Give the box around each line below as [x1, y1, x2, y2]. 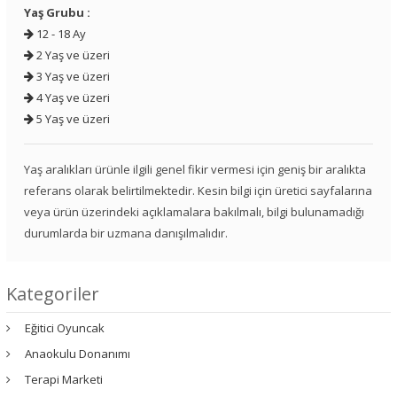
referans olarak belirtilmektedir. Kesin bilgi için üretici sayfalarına [24, 183, 372, 199]
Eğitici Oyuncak [25, 320, 105, 337]
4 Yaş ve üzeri [34, 90, 110, 106]
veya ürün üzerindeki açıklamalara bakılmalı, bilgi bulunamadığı [24, 204, 364, 221]
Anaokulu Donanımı [25, 346, 130, 362]
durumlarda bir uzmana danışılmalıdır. [24, 225, 228, 242]
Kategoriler [6, 282, 99, 307]
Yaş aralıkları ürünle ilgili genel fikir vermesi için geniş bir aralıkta [24, 161, 366, 178]
